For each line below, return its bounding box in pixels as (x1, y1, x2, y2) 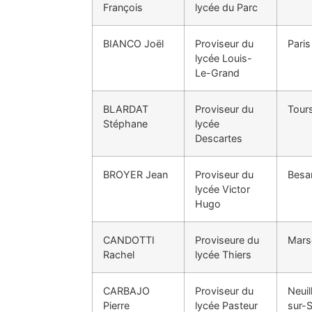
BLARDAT (103, 102, 148, 115)
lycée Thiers (195, 248, 251, 260)
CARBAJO (103, 284, 150, 297)
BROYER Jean (103, 168, 168, 180)
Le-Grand (195, 66, 240, 79)
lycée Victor (195, 182, 250, 195)
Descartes (195, 132, 242, 144)
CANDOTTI (103, 233, 155, 246)
